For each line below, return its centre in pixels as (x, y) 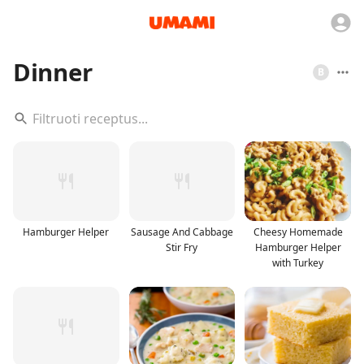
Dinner (53, 72)
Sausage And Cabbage (182, 232)
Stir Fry (182, 247)
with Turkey (298, 262)
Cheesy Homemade (298, 232)
